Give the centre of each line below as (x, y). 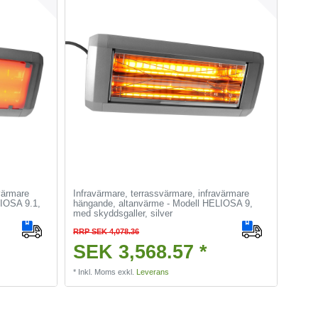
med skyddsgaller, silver (123, 214)
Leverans (153, 272)
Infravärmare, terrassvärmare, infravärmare (161, 194)
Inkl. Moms (97, 272)
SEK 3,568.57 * (141, 252)
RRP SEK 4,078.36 (106, 232)
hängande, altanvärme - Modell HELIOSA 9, (163, 204)
